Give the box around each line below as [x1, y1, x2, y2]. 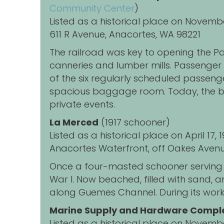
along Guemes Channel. [49, 186, 159, 199]
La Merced [49, 116, 98, 129]
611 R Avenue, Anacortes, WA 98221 [49, 28, 200, 41]
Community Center [49, 2, 134, 15]
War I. [49, 173, 76, 186]
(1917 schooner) [98, 116, 170, 129]
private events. [49, 98, 115, 111]
